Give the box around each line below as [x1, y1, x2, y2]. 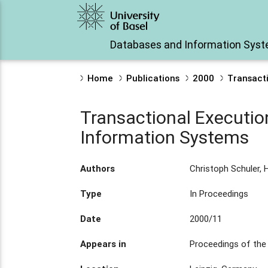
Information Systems [80, 126, 249, 148]
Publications [126, 72, 180, 84]
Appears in [80, 237, 127, 249]
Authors [80, 162, 115, 174]
